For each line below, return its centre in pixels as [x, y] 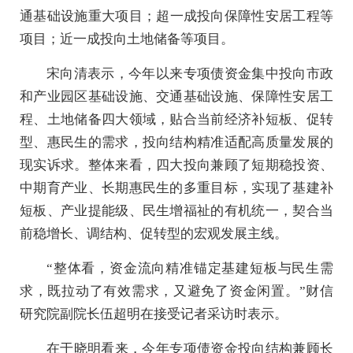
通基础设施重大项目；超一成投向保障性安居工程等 [176, 16]
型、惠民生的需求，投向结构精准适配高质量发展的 [176, 142]
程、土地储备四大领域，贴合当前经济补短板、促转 [176, 119]
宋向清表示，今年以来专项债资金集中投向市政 [190, 74]
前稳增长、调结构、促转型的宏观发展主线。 [154, 234]
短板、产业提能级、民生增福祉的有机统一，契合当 [176, 211]
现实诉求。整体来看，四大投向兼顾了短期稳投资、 [176, 165]
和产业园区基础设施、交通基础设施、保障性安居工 [176, 97]
